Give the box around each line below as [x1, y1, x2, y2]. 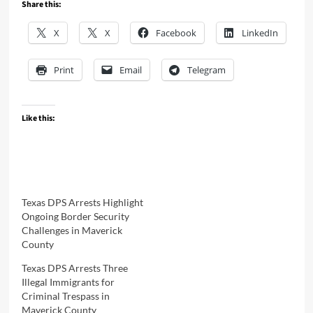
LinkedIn [241, 26, 278, 39]
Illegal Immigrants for [21, 275, 115, 288]
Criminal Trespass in [21, 289, 110, 302]
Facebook [155, 26, 196, 39]
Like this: [21, 112, 55, 124]
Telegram [187, 63, 226, 76]
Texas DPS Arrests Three [21, 261, 128, 274]
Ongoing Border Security [21, 210, 129, 222]
